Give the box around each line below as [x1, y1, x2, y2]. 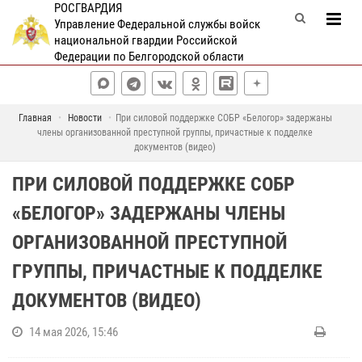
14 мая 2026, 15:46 [29, 325, 118, 339]
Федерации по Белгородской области [53, 49, 244, 64]
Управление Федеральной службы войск [53, 17, 260, 32]
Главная [18, 112, 52, 124]
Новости [67, 112, 102, 124]
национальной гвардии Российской [53, 33, 238, 48]
